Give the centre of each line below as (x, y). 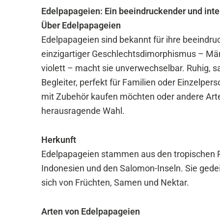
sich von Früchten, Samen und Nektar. (115, 182)
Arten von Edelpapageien (91, 211)
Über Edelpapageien (81, 25)
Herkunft (59, 140)
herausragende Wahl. (83, 111)
